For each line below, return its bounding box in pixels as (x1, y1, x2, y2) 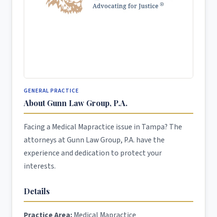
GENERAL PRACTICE (24, 87, 79, 95)
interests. (24, 161, 56, 171)
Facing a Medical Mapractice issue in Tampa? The (24, 122, 182, 132)
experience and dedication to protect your (24, 148, 162, 158)
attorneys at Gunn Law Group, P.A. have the (24, 135, 165, 145)
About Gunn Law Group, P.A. (24, 98, 127, 108)
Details (24, 186, 50, 196)
